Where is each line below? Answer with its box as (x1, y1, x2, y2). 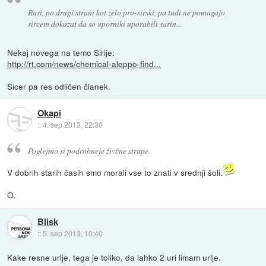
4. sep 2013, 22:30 (42, 119, 103, 130)
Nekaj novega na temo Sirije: (7, 46, 115, 58)
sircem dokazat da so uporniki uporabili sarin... (27, 18, 182, 30)
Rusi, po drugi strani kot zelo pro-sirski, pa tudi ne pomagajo (27, 7, 225, 18)
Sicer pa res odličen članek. (7, 80, 111, 92)
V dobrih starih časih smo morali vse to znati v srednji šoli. (7, 166, 223, 178)
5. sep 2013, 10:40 (42, 228, 103, 239)
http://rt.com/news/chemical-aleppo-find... (7, 57, 161, 69)
